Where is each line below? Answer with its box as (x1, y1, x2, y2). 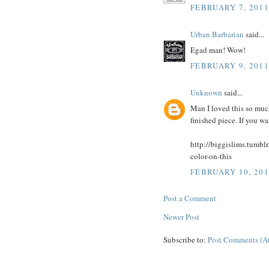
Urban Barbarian (190, 28, 244, 40)
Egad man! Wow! (190, 44, 246, 56)
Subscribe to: (163, 234, 208, 245)
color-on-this (190, 151, 232, 162)
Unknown (190, 86, 222, 98)
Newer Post (163, 211, 199, 222)
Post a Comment (163, 192, 216, 204)
